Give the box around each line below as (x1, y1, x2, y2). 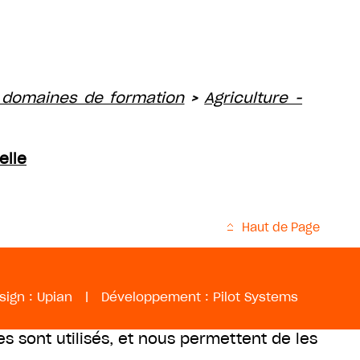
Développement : (101, 289, 213, 305)
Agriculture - (204, 88, 303, 107)
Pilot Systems (213, 289, 298, 305)
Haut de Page (242, 220, 320, 235)
